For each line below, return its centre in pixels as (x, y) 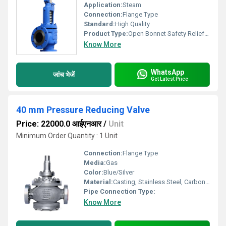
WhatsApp (167, 72)
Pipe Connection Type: (120, 191)
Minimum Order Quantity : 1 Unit (67, 136)
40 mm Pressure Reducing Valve (83, 110)
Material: (98, 182)
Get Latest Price (169, 79)
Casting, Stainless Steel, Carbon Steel (159, 182)
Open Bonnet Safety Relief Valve (166, 34)
